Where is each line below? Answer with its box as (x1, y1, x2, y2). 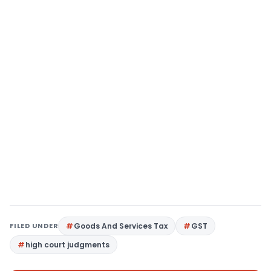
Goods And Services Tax (74, 221, 168, 231)
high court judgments (25, 240, 109, 250)
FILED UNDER (10, 221, 59, 230)
